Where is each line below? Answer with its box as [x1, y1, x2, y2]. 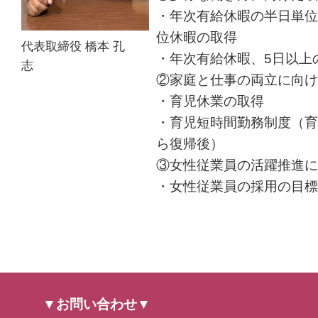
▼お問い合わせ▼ [43, 296, 150, 312]
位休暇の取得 [156, 30, 237, 45]
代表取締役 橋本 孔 [21, 39, 125, 54]
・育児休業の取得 [156, 94, 264, 109]
